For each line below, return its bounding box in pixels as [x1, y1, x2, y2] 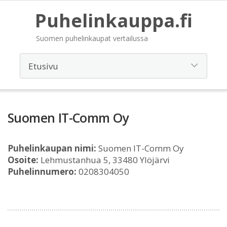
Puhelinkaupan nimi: [8, 142, 96, 154]
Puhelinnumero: [8, 166, 77, 177]
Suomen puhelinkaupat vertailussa [35, 33, 148, 43]
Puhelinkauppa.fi [34, 8, 193, 33]
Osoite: [8, 154, 39, 166]
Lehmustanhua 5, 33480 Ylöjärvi [39, 154, 170, 166]
